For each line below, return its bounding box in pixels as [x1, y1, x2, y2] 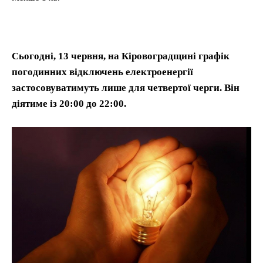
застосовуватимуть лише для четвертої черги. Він [12, 82, 240, 93]
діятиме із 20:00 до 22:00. [12, 97, 126, 109]
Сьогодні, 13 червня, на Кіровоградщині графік [12, 50, 230, 62]
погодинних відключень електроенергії [12, 66, 193, 77]
